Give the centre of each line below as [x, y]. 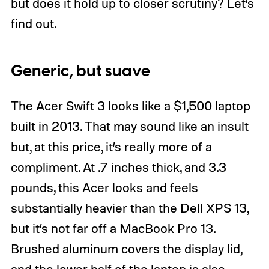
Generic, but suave [80, 71]
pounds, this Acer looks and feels [104, 187]
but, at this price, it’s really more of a [111, 146]
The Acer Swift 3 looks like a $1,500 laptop [130, 105]
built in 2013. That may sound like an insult [129, 126]
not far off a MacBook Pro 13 [132, 228]
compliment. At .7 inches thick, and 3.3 [118, 167]
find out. [33, 24]
